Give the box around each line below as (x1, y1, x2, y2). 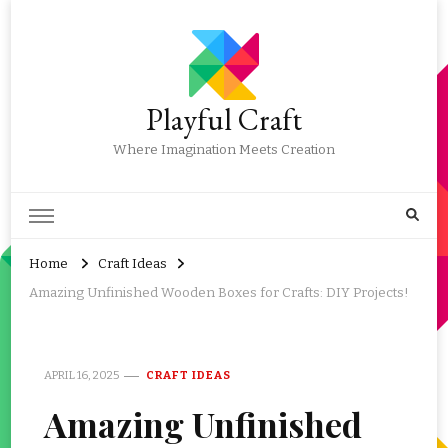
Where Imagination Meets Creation (113, 142, 335, 158)
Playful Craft (146, 100, 302, 139)
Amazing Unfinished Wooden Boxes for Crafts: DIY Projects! (29, 285, 409, 302)
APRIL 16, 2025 (44, 368, 119, 382)
